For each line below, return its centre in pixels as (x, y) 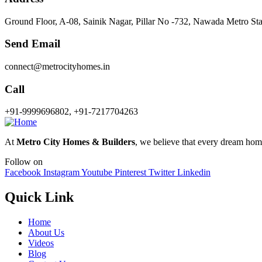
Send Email (32, 44)
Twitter (162, 173)
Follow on (24, 162)
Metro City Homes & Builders (76, 142)
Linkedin (194, 173)
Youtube (97, 173)
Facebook (23, 173)
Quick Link (39, 197)
